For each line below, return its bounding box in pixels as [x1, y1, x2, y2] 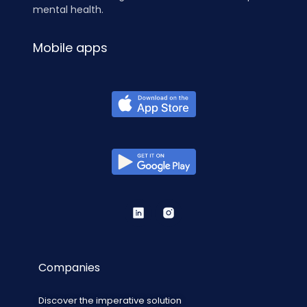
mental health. [33, 2, 103, 16]
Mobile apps [33, 38, 108, 56]
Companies [38, 259, 100, 275]
